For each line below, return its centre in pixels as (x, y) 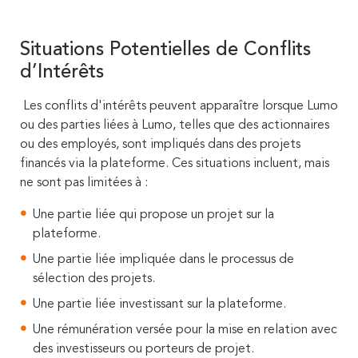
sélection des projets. (94, 279)
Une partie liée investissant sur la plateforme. (159, 304)
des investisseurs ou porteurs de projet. (143, 349)
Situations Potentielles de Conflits (165, 50)
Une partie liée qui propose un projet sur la (153, 215)
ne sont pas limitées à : (84, 183)
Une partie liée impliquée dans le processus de (163, 260)
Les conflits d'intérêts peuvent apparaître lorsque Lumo (181, 106)
